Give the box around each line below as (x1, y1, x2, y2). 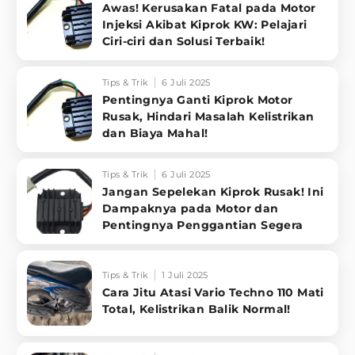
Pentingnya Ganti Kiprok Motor (102, 93, 293, 107)
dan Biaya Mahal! (102, 126, 208, 140)
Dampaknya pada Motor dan (102, 201, 279, 216)
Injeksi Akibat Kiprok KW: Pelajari (102, 17, 307, 32)
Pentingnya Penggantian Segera (102, 218, 303, 232)
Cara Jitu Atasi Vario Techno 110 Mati (102, 284, 324, 300)
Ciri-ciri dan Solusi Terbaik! (102, 34, 265, 48)
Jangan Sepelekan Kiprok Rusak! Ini (102, 185, 324, 199)
